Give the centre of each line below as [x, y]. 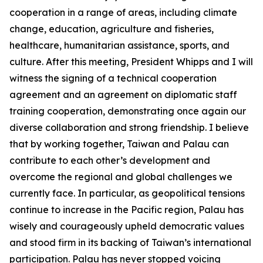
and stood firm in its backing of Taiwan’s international [130, 242]
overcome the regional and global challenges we [121, 177]
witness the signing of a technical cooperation [113, 78]
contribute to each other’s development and [110, 160]
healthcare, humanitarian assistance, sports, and [119, 45]
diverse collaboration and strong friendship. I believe [129, 127]
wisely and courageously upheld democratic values [127, 226]
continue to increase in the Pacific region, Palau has [127, 210]
